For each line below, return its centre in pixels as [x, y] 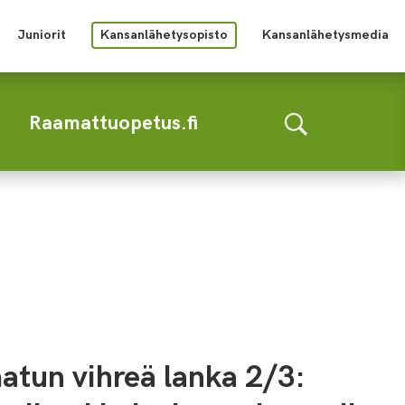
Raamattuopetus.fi [113, 122]
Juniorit [42, 34]
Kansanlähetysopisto [164, 34]
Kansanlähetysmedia [325, 34]
